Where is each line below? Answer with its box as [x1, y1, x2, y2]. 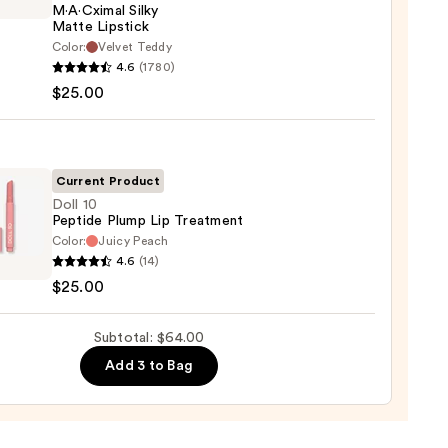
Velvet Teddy [98, 41, 173, 54]
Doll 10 [51, 198, 98, 213]
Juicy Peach [98, 235, 169, 248]
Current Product [55, 175, 161, 188]
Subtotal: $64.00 [93, 331, 205, 346]
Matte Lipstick [51, 20, 150, 35]
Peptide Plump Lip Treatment [51, 214, 244, 229]
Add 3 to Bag [105, 359, 194, 374]
